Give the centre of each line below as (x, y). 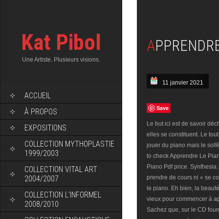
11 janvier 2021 (183, 83)
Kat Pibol (61, 42)
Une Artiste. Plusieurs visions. (61, 60)
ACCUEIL (38, 96)
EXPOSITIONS (45, 128)
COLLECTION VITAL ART (61, 169)
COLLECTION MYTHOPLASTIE (69, 144)
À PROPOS (41, 112)
